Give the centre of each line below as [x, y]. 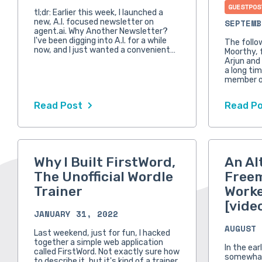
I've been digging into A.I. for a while [100, 41]
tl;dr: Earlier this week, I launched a [98, 13]
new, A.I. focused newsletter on [94, 22]
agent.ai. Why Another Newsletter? [101, 32]
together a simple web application [98, 243]
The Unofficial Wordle [103, 177]
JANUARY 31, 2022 [76, 214]
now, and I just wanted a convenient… [104, 50]
